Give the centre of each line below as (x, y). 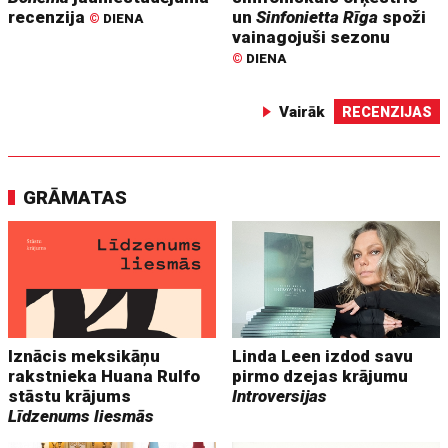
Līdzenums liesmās (81, 415)
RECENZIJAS (386, 112)
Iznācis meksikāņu (84, 355)
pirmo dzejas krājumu (320, 375)
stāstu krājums (70, 395)
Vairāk (301, 112)
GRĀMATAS (75, 198)
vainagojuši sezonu (311, 37)
